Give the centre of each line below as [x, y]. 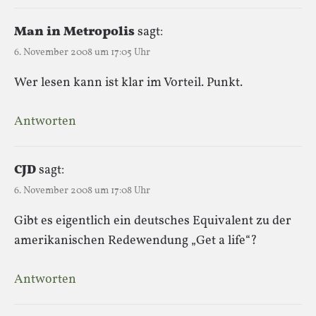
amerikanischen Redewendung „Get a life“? [136, 241]
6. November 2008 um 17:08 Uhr [82, 190]
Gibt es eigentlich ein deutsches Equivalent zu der [153, 221]
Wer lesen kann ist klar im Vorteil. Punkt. [128, 83]
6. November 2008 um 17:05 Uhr [82, 52]
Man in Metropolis [74, 32]
